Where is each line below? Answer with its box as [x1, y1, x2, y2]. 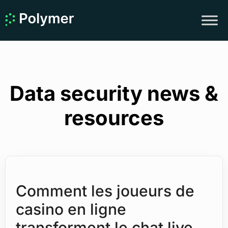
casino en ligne [16, 200, 126, 218]
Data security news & [10, 81, 218, 106]
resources [64, 105, 164, 130]
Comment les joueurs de [16, 182, 194, 200]
